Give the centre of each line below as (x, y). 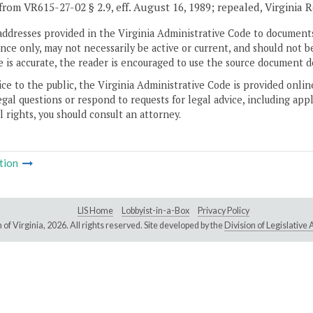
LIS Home (95, 211)
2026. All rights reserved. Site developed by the (135, 226)
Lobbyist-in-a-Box (155, 211)
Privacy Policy (224, 211)
